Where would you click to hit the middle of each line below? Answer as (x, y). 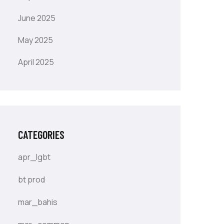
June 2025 (37, 18)
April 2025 (36, 62)
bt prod (31, 179)
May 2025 (35, 40)
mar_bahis (38, 202)
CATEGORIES (41, 134)
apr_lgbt (34, 157)
